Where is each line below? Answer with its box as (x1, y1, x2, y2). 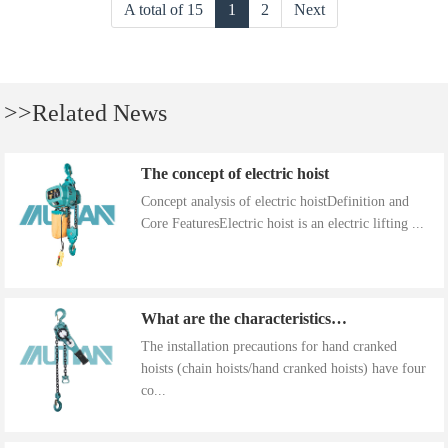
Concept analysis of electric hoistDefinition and (140, 194, 409, 210)
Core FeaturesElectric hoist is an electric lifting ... (140, 216, 424, 232)
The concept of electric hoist (140, 165, 329, 183)
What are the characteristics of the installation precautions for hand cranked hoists (330, 309, 347, 327)
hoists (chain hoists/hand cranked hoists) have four (140, 360, 426, 376)
